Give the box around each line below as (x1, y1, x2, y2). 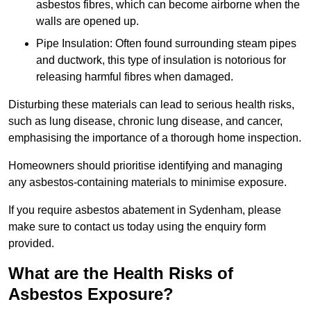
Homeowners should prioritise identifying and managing (8, 160, 283, 172)
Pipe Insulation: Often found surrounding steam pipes (36, 37, 296, 50)
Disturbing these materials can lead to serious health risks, (8, 99, 294, 111)
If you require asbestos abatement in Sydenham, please (8, 204, 281, 217)
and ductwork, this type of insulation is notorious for (36, 54, 286, 67)
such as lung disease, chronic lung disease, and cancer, (8, 115, 283, 128)
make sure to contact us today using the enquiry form (8, 221, 266, 233)
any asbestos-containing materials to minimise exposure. (8, 176, 287, 189)
